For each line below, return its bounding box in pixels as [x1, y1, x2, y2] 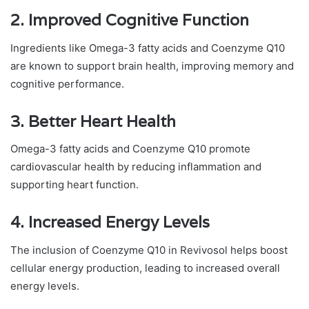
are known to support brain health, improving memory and [10, 59, 294, 72]
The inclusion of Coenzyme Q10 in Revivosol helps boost [10, 243, 288, 257]
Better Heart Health [28, 110, 176, 132]
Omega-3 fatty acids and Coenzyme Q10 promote [10, 142, 250, 156]
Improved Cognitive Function [28, 10, 249, 31]
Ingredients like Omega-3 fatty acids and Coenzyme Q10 [10, 41, 285, 54]
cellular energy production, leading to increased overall [10, 261, 280, 275]
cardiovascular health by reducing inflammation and [10, 160, 261, 174]
